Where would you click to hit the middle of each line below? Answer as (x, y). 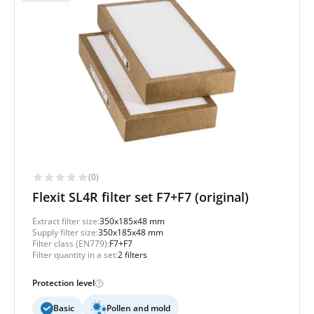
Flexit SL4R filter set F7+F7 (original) (141, 197)
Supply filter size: (65, 233)
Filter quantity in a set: (75, 255)
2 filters (132, 255)
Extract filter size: (66, 221)
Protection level (63, 283)
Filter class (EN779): (71, 244)
